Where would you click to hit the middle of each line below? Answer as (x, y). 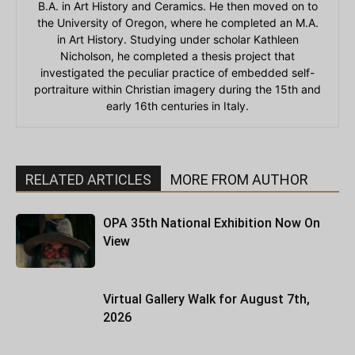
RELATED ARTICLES (88, 179)
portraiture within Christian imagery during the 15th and (177, 89)
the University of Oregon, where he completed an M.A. (177, 22)
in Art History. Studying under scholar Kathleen (177, 39)
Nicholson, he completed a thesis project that (177, 55)
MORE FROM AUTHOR (239, 179)
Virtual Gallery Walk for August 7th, (206, 299)
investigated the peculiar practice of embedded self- (177, 72)
